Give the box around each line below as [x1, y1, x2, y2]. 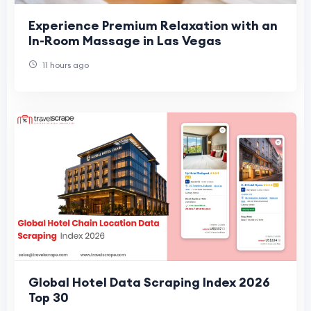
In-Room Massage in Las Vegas [28, 32, 221, 49]
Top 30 [28, 289, 69, 306]
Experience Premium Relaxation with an [28, 17, 278, 33]
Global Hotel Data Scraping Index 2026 [28, 274, 270, 291]
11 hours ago [40, 59, 89, 70]
